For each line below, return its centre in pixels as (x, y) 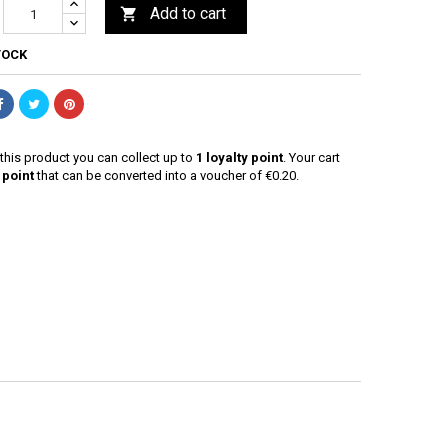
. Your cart (311, 157)
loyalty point (243, 157)
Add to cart (188, 13)
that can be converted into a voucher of (149, 175)
